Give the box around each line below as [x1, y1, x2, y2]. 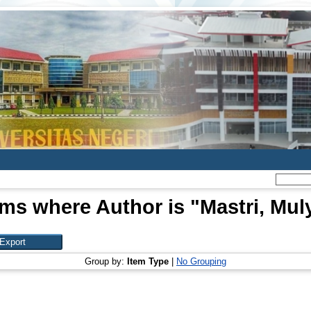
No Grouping [176, 256, 226, 267]
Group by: [85, 256, 127, 267]
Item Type [127, 256, 169, 267]
